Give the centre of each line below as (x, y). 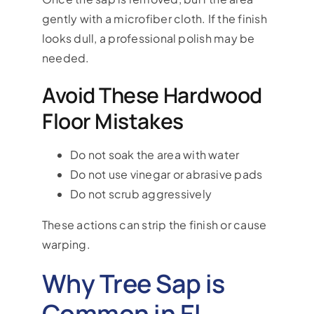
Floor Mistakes (112, 121)
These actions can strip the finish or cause (154, 224)
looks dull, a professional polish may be (148, 38)
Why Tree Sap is (133, 283)
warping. (66, 244)
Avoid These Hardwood (152, 95)
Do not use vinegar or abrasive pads (166, 174)
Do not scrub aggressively (141, 193)
